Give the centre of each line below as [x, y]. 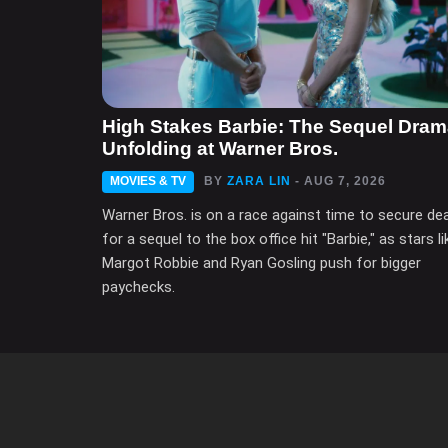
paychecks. [138, 287]
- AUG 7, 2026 [340, 181]
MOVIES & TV [148, 181]
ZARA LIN [259, 181]
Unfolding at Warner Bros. [220, 149]
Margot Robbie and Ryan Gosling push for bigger [261, 263]
